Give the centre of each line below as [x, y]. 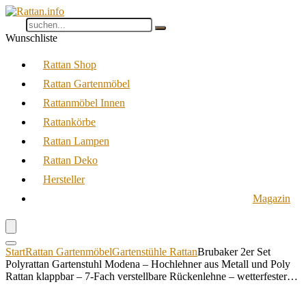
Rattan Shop [70, 65]
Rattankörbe [69, 122]
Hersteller [64, 179]
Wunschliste [31, 38]
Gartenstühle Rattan [155, 252]
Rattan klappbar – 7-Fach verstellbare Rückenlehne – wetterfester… [152, 276]
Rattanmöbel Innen [84, 103]
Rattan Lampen [76, 141]
